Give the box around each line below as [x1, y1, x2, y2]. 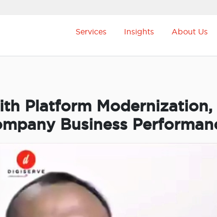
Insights [124, 27, 154, 36]
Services [76, 27, 107, 36]
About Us [171, 27, 208, 36]
